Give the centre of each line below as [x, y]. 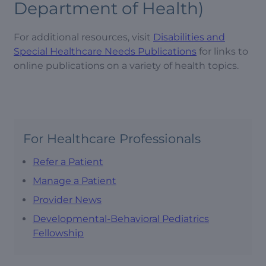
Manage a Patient [75, 180]
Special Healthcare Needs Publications [105, 51]
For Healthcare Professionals [112, 139]
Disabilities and [189, 37]
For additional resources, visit [83, 37]
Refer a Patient [68, 161]
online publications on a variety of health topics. [126, 66]
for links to [222, 51]
